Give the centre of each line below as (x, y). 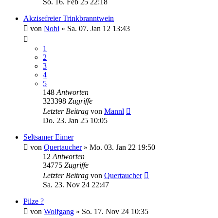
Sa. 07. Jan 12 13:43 (99, 28)
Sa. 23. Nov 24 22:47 (76, 185)
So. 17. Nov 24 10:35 (115, 211)
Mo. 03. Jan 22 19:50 (122, 147)
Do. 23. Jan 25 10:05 (75, 120)
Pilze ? (34, 201)
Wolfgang (59, 211)
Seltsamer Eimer (48, 137)
